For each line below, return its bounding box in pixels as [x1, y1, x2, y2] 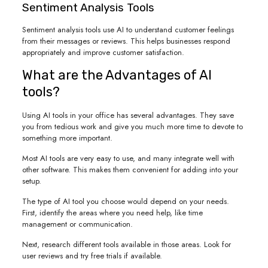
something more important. [22, 132, 112, 144]
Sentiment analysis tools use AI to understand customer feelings [22, 24, 234, 35]
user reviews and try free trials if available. [22, 250, 162, 261]
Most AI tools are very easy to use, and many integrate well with [22, 153, 234, 164]
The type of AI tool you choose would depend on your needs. [22, 196, 229, 207]
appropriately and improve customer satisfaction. [22, 47, 184, 58]
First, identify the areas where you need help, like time [22, 207, 203, 218]
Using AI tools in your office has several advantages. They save [22, 109, 234, 121]
